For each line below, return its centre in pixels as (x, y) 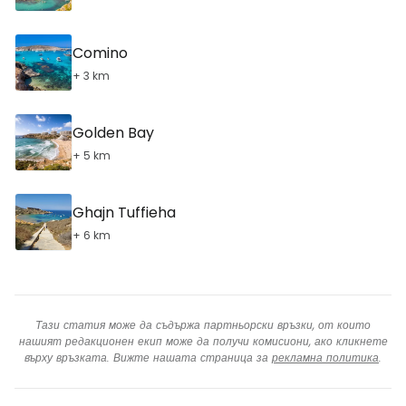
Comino (100, 53)
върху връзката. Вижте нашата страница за (148, 358)
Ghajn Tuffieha (124, 212)
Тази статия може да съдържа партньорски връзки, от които (203, 325)
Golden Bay (113, 132)
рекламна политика (325, 358)
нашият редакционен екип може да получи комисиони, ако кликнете (203, 341)
